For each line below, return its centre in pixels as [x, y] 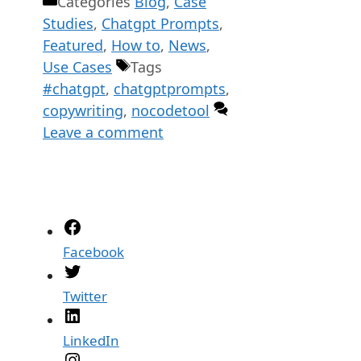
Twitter [85, 296]
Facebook [93, 251]
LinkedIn [91, 340]
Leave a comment [103, 132]
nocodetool [170, 110]
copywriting [83, 110]
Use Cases [77, 66]
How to [136, 45]
